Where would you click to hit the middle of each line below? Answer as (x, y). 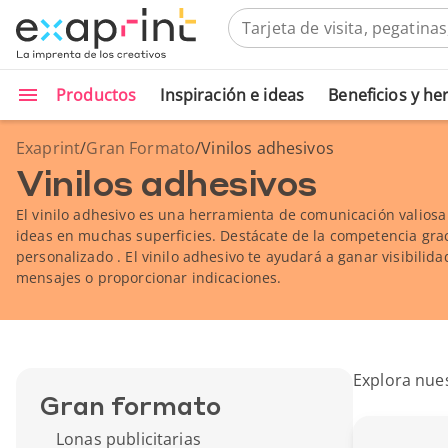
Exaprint (48, 148)
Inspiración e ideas (232, 95)
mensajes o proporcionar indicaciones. (149, 277)
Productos (96, 95)
